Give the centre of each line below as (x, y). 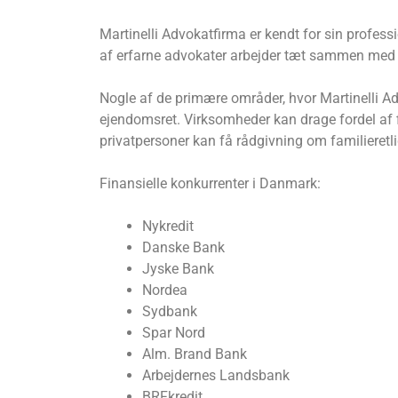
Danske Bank (183, 247)
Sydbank (170, 311)
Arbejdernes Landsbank (216, 375)
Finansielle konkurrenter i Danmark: (210, 183)
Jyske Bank (178, 268)
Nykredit (168, 226)
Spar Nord (174, 332)
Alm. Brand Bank (195, 354)
